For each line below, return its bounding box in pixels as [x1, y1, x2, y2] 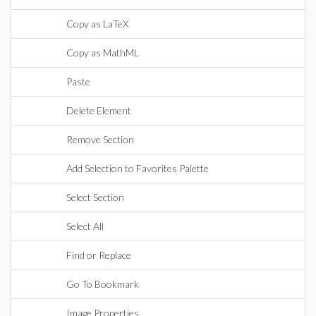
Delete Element [66, 104, 131, 116]
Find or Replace [66, 249, 131, 261]
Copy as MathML [66, 47, 139, 59]
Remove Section [66, 133, 134, 145]
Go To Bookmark [66, 278, 139, 290]
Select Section [66, 191, 124, 203]
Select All [66, 220, 104, 232]
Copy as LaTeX [66, 18, 128, 30]
